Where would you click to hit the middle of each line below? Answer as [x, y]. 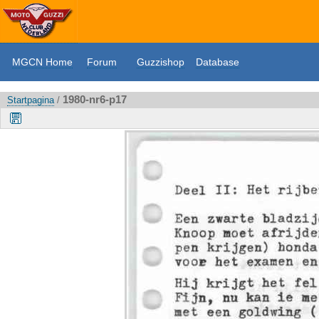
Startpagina [31, 100]
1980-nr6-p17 [95, 99]
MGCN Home [42, 62]
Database [218, 62]
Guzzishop [161, 62]
